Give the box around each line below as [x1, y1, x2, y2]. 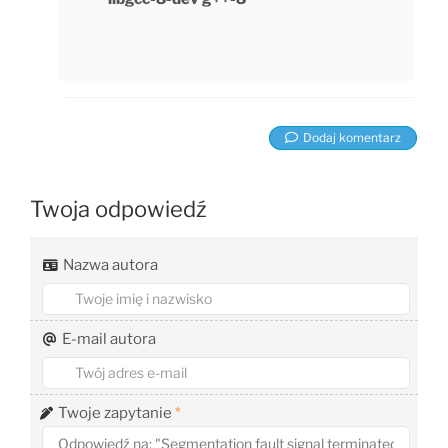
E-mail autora [62, 330, 156, 348]
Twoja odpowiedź [30, 196, 207, 222]
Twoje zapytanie [58, 404, 175, 422]
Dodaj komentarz [303, 130, 401, 145]
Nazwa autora [63, 256, 158, 274]
